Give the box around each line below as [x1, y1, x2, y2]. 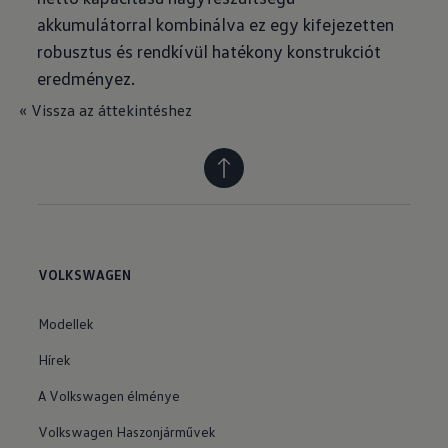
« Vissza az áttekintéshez [18, 100, 192, 120]
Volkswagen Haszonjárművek [38, 422, 216, 440]
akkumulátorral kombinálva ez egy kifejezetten [37, 13, 395, 35]
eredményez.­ [37, 67, 136, 89]
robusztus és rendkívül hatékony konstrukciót [37, 40, 382, 62]
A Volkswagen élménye [38, 386, 181, 404]
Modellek [38, 314, 94, 332]
